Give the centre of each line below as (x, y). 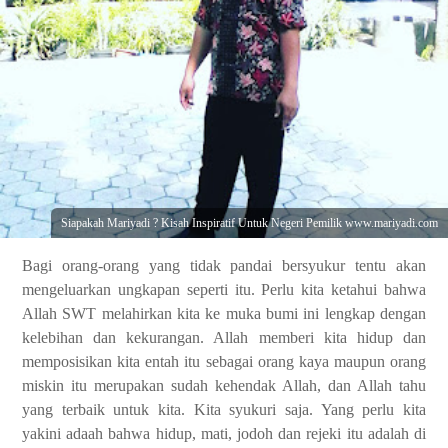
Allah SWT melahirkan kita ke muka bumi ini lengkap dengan (224, 313)
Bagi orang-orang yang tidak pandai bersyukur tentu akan (224, 265)
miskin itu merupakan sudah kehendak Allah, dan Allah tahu (224, 385)
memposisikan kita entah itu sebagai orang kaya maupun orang (224, 361)
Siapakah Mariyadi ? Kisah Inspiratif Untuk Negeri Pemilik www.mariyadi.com (249, 223)
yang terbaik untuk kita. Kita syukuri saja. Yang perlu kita (224, 409)
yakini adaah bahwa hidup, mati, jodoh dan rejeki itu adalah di (224, 433)
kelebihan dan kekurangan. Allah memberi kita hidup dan (224, 337)
